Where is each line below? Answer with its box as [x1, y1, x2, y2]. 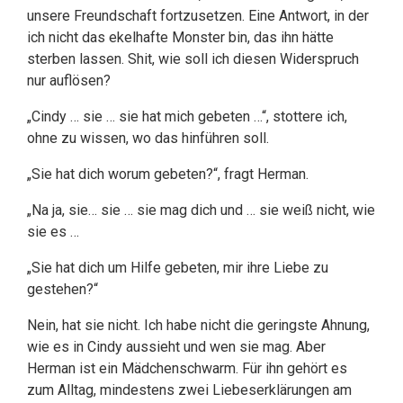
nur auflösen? [27, 72, 111, 89]
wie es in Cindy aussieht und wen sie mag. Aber [27, 338, 326, 355]
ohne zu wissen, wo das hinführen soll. [27, 130, 269, 147]
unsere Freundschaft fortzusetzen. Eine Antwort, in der [27, 7, 369, 24]
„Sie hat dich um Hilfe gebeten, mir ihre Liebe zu [27, 259, 328, 276]
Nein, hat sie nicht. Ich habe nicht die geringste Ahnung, [27, 317, 370, 334]
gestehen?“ [27, 281, 98, 298]
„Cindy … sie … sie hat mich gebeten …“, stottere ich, [27, 108, 347, 125]
